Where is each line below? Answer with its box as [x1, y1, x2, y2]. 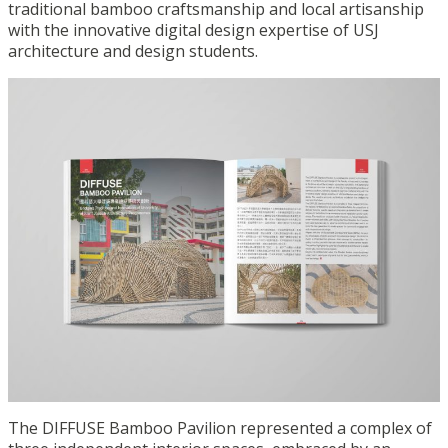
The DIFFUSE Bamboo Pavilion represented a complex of [8, 416, 432, 439]
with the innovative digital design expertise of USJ [8, 18, 379, 41]
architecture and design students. [8, 39, 258, 62]
